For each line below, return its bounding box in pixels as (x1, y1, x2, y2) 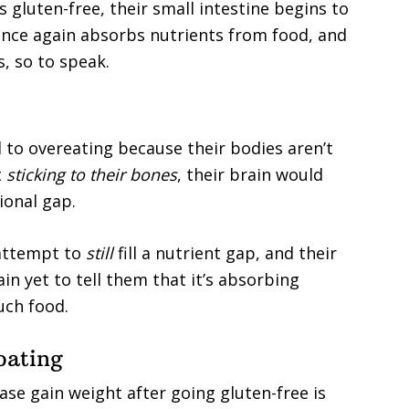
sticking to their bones (6, 163, 177, 185)
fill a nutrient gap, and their (113, 241, 337, 264)
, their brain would (177, 163, 323, 185)
